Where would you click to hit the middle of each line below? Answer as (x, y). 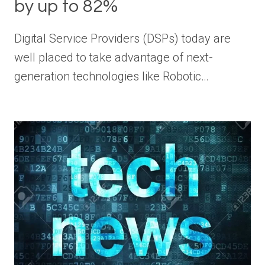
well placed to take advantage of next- (114, 58)
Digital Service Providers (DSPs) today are (122, 39)
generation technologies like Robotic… (112, 77)
